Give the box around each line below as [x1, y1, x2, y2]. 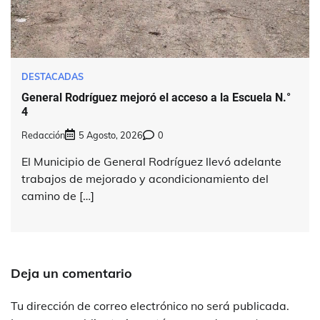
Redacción [21, 129, 65, 141]
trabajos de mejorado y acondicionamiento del [21, 171, 269, 186]
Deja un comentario [11, 264, 132, 281]
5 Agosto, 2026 [79, 129, 143, 141]
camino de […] [21, 188, 94, 203]
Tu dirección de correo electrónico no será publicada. [11, 298, 289, 313]
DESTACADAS [21, 71, 84, 83]
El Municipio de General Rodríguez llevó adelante [21, 154, 281, 169]
